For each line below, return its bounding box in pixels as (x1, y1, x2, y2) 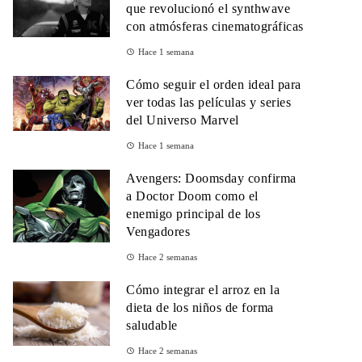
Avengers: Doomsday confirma (126, 171, 297, 186)
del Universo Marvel (126, 113, 239, 128)
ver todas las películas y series (126, 95, 291, 110)
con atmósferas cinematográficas (126, 19, 304, 34)
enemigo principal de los (126, 207, 260, 221)
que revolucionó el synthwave (126, 2, 290, 16)
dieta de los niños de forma (126, 301, 274, 315)
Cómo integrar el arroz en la (126, 283, 280, 297)
